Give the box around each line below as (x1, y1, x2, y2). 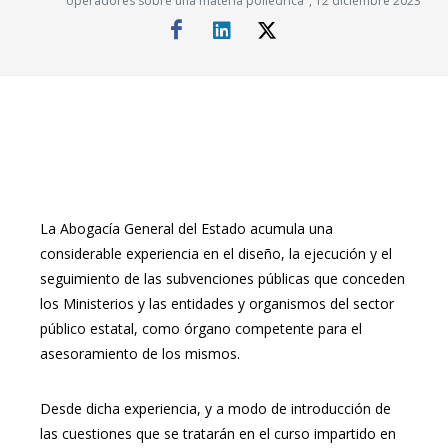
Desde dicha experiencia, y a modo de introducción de (40, 399, 391, 418)
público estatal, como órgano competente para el (40, 319, 362, 338)
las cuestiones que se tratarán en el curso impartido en (40, 424, 396, 443)
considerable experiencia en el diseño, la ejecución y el (40, 244, 392, 263)
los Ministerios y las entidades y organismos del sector (40, 294, 394, 313)
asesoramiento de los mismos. (40, 344, 244, 363)
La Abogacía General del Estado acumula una (40, 219, 333, 238)
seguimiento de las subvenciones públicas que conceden (40, 269, 405, 288)
